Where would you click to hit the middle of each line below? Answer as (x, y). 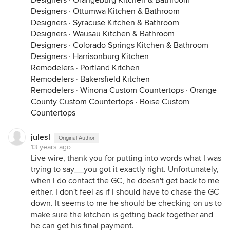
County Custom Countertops (82, 102)
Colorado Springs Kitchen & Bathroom (141, 45)
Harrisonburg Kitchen (111, 56)
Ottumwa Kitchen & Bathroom (126, 11)
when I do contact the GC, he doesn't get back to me (125, 181)
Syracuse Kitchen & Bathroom (126, 23)
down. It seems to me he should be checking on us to (126, 203)
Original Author (77, 138)
